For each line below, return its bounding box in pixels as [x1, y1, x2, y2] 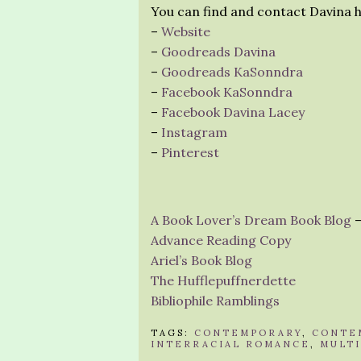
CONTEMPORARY [194, 327, 302, 338]
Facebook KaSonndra [161, 84, 293, 100]
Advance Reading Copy [151, 232, 291, 248]
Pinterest [161, 144, 219, 160]
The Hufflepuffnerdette [151, 272, 296, 288]
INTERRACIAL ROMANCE [151, 338, 310, 350]
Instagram [161, 124, 227, 140]
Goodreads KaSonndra [161, 64, 303, 80]
